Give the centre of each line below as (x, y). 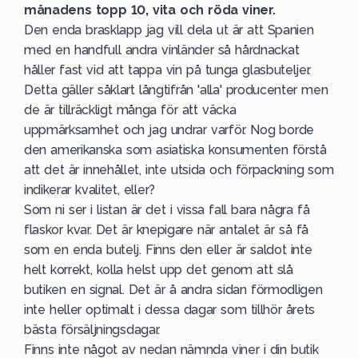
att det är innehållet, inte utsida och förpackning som (179, 170)
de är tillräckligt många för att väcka (130, 110)
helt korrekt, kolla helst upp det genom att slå (159, 270)
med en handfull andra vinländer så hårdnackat (162, 50)
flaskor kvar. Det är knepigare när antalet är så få (167, 230)
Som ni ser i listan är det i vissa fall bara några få (167, 210)
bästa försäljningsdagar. (92, 330)
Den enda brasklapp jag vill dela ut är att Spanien (169, 30)
